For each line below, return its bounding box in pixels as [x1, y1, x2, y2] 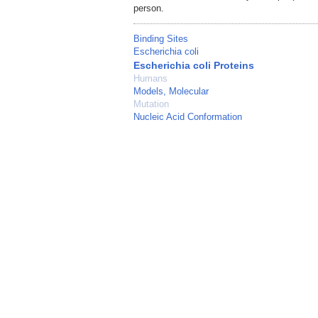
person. [133, 3, 164, 14]
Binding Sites [133, 33, 188, 45]
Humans [133, 73, 168, 84]
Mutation [133, 99, 169, 110]
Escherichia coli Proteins [133, 60, 254, 72]
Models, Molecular [133, 86, 209, 97]
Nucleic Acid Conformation [133, 111, 242, 123]
